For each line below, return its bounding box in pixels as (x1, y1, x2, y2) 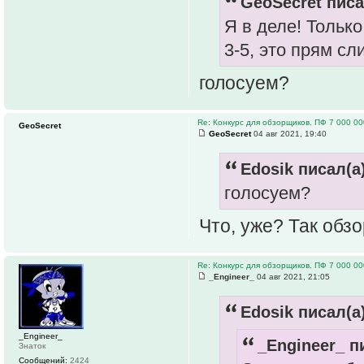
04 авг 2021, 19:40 (251, 129, 327, 138)
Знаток (19, 341, 45, 350)
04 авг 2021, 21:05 (254, 272, 330, 281)
